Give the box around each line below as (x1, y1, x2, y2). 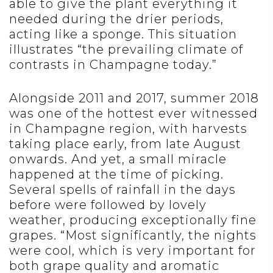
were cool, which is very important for (9, 243, 256, 258)
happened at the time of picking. (9, 167, 224, 182)
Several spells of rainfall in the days (9, 182, 236, 197)
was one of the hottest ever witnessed (9, 106, 258, 121)
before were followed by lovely (9, 197, 207, 213)
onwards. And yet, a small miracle (9, 152, 227, 167)
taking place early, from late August (9, 136, 241, 152)
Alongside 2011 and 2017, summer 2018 (9, 91, 259, 106)
